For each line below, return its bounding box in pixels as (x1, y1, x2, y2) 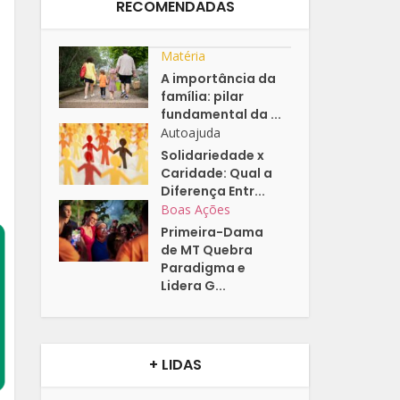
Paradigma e (161, 259, 246, 278)
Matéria (161, 47, 206, 65)
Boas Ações (161, 201, 231, 219)
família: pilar (161, 87, 245, 106)
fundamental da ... (161, 105, 282, 124)
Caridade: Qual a (161, 164, 273, 183)
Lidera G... (161, 277, 227, 296)
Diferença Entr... (161, 182, 266, 201)
